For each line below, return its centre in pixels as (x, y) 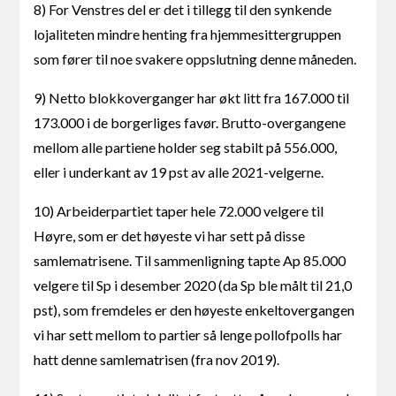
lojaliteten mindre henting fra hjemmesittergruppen (188, 34)
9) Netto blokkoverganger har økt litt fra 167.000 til (192, 98)
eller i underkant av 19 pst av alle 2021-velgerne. (179, 172)
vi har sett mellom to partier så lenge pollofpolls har (188, 335)
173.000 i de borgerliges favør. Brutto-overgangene (190, 123)
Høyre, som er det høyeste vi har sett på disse (170, 236)
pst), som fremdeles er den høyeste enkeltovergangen (194, 310)
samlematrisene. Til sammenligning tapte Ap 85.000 (190, 261)
